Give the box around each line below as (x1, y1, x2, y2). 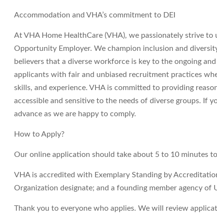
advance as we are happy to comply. (14, 110, 136, 118)
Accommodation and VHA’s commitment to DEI (14, 11, 175, 19)
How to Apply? (14, 130, 64, 138)
